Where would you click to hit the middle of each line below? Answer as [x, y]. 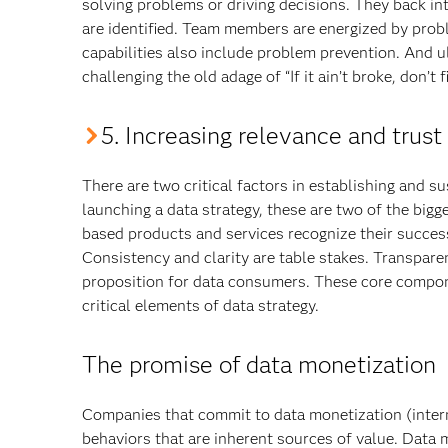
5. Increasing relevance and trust [272, 135]
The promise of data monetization [259, 364]
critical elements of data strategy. [200, 305]
